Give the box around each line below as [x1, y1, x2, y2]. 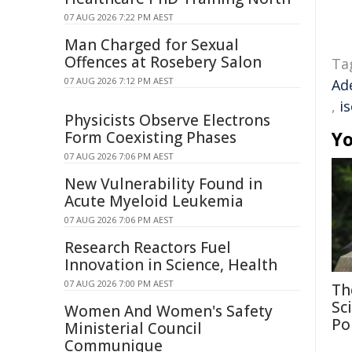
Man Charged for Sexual [64, 35, 239, 55]
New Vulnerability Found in [64, 174, 262, 194]
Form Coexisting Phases [64, 127, 236, 148]
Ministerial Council [64, 318, 202, 339]
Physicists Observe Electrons [64, 110, 270, 130]
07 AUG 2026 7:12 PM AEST [64, 75, 174, 86]
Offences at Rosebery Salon [64, 52, 262, 72]
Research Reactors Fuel [64, 237, 231, 258]
